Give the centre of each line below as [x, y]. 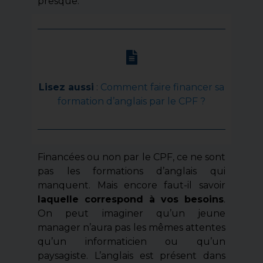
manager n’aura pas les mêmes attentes [131, 228]
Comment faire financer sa [162, 87]
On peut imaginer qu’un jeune [131, 214]
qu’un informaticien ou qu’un [131, 242]
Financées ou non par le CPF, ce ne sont [131, 157]
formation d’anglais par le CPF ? [131, 102]
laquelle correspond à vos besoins [131, 200]
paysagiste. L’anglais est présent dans [131, 256]
